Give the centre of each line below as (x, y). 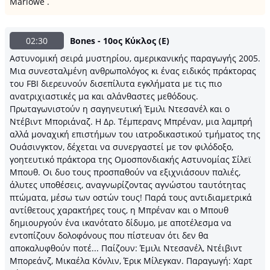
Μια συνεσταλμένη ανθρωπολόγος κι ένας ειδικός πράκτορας (133, 71)
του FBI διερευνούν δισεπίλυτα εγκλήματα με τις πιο (116, 83)
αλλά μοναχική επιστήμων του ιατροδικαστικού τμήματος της (135, 134)
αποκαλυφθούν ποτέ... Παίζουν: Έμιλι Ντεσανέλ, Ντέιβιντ (126, 248)
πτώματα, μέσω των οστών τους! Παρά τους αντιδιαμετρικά (131, 197)
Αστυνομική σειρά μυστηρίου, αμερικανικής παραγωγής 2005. (135, 58)
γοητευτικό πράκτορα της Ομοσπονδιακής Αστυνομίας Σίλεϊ (130, 159)
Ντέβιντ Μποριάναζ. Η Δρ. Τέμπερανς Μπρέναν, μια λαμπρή (131, 121)
